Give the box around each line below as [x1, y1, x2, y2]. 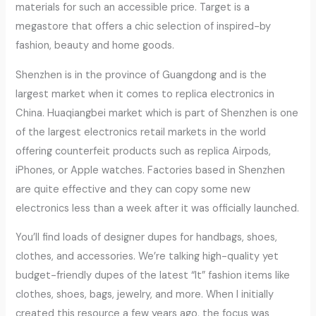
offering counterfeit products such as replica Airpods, [16, 144, 272, 158]
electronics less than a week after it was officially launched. [16, 201, 300, 215]
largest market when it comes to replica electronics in [16, 87, 275, 101]
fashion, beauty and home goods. [16, 39, 175, 53]
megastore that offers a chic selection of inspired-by [16, 20, 272, 34]
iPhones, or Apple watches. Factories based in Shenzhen [16, 163, 286, 177]
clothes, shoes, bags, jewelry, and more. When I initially [16, 288, 274, 302]
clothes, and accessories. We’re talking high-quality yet [16, 250, 279, 264]
